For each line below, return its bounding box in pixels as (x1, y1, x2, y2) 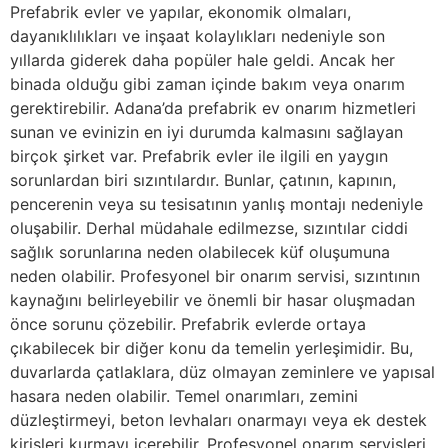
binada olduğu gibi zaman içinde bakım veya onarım (10, 74, 405, 94)
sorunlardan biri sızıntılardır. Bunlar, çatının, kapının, (10, 170, 396, 190)
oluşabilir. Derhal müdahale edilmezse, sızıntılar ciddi (10, 218, 408, 238)
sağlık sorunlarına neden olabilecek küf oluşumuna (10, 242, 390, 262)
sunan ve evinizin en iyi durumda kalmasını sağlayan (10, 122, 403, 142)
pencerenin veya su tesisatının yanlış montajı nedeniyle (10, 194, 423, 214)
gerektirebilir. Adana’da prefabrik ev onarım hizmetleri (10, 98, 416, 118)
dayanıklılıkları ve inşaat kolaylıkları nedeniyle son (10, 26, 385, 46)
